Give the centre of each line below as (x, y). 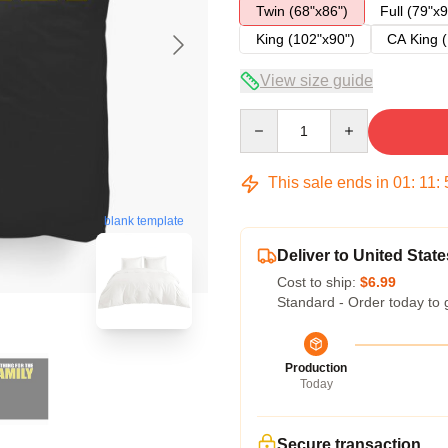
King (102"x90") (305, 39)
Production (316, 368)
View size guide (316, 80)
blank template (144, 221)
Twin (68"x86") (302, 11)
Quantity (265, 118)
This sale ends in (328, 182)
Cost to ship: (318, 282)
